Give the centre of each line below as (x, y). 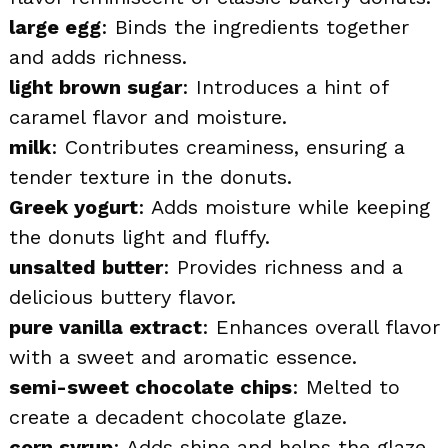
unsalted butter (86, 266)
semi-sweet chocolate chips (150, 386)
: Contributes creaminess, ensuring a (228, 146)
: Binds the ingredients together (255, 26)
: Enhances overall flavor (321, 326)
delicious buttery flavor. (122, 296)
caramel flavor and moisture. (148, 116)
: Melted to (346, 386)
